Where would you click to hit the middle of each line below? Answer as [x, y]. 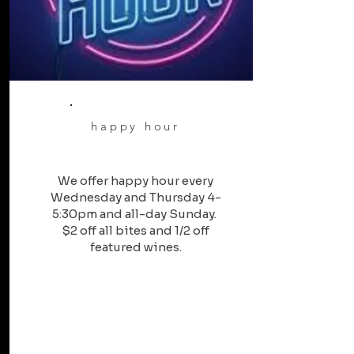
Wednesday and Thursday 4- [136, 197]
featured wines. [136, 247]
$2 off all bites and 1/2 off [136, 230]
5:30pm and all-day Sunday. [136, 214]
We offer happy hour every [136, 181]
